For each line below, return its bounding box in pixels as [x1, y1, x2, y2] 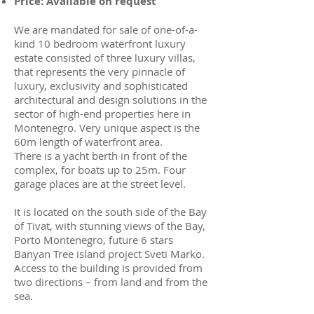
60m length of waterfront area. [14, 135, 163, 149]
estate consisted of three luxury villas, [14, 50, 196, 64]
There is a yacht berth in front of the [14, 149, 187, 163]
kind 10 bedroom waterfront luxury [14, 36, 186, 50]
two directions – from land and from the [14, 275, 207, 289]
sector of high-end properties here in [14, 107, 191, 121]
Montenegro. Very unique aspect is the [14, 121, 200, 135]
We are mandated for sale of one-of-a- [14, 22, 198, 36]
